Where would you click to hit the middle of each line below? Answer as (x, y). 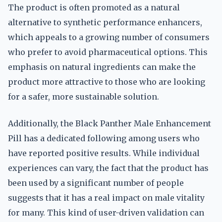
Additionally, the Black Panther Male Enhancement (110, 123)
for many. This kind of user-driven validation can (106, 213)
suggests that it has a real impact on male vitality (106, 198)
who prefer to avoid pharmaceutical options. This (108, 52)
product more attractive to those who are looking (107, 82)
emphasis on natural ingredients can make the (102, 67)
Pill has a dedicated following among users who (104, 138)
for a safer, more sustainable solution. (83, 97)
